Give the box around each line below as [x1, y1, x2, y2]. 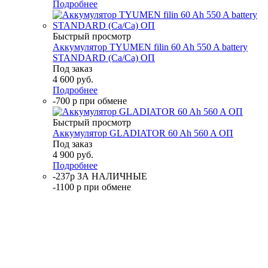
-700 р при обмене [53, 96, 127, 106]
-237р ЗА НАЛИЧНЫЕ [53, 171, 147, 182]
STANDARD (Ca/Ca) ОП [53, 53, 155, 63]
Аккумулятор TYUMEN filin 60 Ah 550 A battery [53, 42, 248, 53]
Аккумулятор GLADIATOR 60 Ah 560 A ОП [53, 128, 233, 139]
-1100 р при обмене [53, 182, 131, 193]
